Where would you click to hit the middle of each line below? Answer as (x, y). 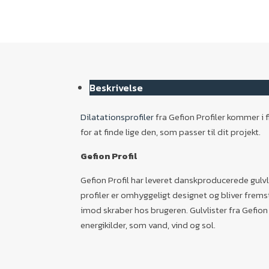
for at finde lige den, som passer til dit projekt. (171, 132)
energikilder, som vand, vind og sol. (148, 225)
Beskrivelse (116, 88)
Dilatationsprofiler (117, 117)
